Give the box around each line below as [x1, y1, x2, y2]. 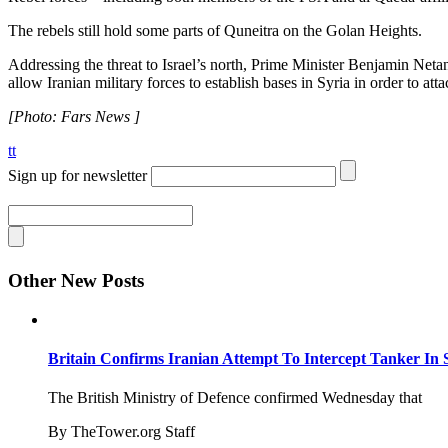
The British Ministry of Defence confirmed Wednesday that [48, 389, 422, 407]
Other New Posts [8, 269, 144, 291]
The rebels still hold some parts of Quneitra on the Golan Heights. [8, 22, 422, 40]
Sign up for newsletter [8, 167, 147, 185]
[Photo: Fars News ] [8, 108, 140, 126]
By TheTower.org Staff [48, 423, 195, 441]
